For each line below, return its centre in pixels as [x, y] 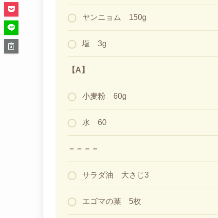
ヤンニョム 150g [114, 17]
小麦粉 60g [104, 96]
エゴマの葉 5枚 [112, 201]
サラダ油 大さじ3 [116, 175]
